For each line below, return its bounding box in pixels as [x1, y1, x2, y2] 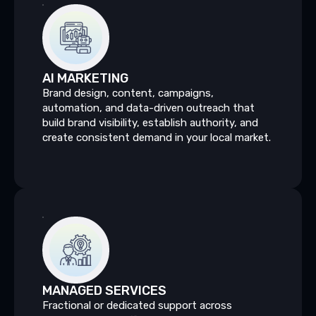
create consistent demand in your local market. [42, 130, 271, 144]
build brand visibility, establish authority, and [42, 116, 258, 129]
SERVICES [105, 282, 166, 298]
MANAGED [42, 282, 102, 298]
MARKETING [57, 70, 128, 86]
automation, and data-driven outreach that [42, 101, 255, 114]
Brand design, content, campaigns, [42, 86, 214, 99]
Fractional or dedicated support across [42, 298, 232, 312]
